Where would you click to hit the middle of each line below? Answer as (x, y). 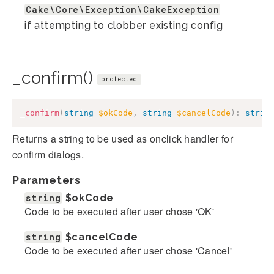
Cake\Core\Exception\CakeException (123, 10)
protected (119, 80)
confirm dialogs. (48, 154)
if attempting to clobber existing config (124, 26)
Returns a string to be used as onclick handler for (123, 138)
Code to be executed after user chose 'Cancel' (128, 250)
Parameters (46, 180)
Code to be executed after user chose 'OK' (120, 211)
